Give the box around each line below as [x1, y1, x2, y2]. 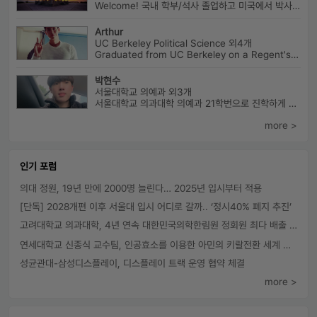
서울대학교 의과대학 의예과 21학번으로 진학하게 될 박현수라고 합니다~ [288, 98, 296, 109]
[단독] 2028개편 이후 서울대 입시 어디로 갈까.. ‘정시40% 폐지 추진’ [20, 201, 292, 212]
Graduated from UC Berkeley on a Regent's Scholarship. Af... [290, 49, 299, 60]
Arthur [94, 26, 123, 38]
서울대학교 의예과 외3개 [94, 86, 192, 98]
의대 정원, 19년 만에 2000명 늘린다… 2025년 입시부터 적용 [20, 183, 262, 194]
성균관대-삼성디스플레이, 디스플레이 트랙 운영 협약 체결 [20, 258, 245, 269]
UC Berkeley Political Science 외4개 [94, 38, 252, 49]
